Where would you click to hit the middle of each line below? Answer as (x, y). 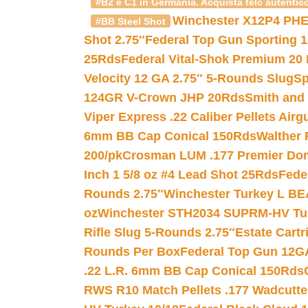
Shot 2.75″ (114, 40)
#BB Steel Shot (130, 21)
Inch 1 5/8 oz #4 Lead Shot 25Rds (181, 175)
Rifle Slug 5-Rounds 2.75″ (159, 232)
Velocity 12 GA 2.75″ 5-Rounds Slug (189, 78)
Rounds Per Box (132, 252)
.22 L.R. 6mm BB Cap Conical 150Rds (194, 271)
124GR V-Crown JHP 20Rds (164, 98)
